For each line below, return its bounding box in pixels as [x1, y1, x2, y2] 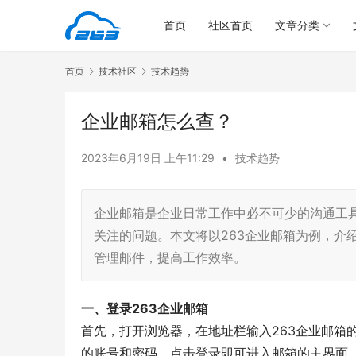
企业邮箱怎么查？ [81, 110, 234, 133]
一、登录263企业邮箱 [81, 300, 208, 317]
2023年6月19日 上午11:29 [81, 151, 218, 165]
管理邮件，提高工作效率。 [94, 250, 246, 266]
